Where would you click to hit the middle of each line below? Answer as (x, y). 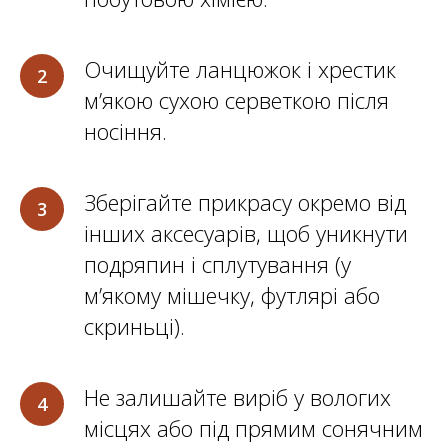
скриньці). (134, 326)
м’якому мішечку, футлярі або (232, 295)
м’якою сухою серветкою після (236, 100)
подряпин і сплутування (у (217, 264)
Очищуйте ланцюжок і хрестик (240, 69)
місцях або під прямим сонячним (253, 428)
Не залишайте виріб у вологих (237, 397)
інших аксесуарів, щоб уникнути (246, 233)
